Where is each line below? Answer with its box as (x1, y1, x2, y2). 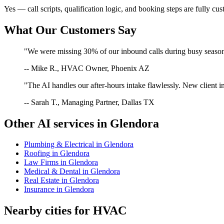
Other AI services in (4, 116, 110, 130)
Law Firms (24, 158, 58, 167)
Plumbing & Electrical (24, 140, 94, 149)
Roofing (24, 149, 50, 158)
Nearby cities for (4, 204, 93, 217)
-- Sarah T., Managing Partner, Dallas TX (24, 97, 154, 106)
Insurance (24, 185, 54, 194)
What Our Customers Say (4, 23, 136, 36)
